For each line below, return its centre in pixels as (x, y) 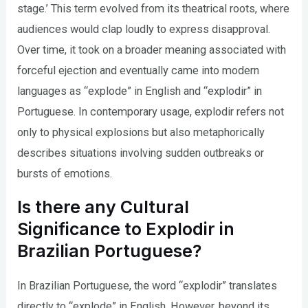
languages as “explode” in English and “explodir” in (140, 91)
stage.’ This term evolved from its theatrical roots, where (154, 9)
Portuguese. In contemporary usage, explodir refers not (151, 112)
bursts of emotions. (65, 174)
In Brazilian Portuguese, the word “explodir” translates (147, 285)
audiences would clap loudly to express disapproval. (144, 30)
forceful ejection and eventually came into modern (139, 71)
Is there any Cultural (103, 207)
